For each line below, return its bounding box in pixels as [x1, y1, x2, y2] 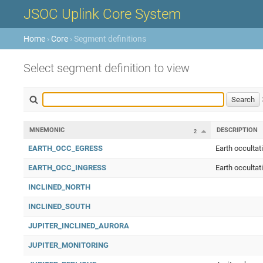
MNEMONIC [29, 126, 65, 134]
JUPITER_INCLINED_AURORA [28, 221, 129, 230]
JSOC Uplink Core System [23, 6, 181, 22]
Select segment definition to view [23, 61, 190, 75]
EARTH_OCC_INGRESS [28, 163, 106, 172]
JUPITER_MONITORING [28, 241, 109, 249]
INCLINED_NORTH [28, 183, 90, 191]
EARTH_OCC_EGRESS [28, 144, 103, 153]
